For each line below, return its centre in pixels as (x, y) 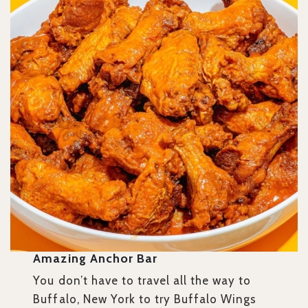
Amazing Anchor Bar (95, 259)
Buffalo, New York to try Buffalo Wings (145, 299)
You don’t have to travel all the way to (142, 281)
